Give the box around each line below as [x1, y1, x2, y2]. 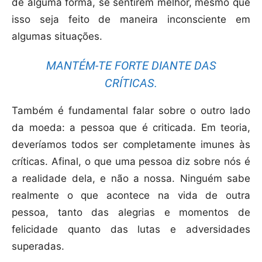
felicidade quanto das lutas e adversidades [12, 223, 250, 235]
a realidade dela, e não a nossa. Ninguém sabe [12, 172, 250, 184]
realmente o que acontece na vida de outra [12, 189, 250, 201]
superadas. [12, 240, 64, 252]
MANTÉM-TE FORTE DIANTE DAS [46, 58, 216, 73]
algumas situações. [12, 30, 102, 42]
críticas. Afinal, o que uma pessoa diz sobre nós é [12, 155, 250, 167]
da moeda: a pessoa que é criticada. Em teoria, [12, 121, 250, 133]
